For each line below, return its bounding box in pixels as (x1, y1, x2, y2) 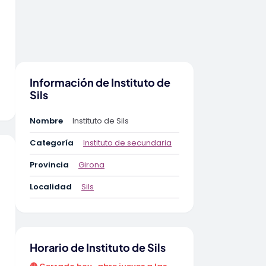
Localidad (30, 181, 72, 192)
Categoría (30, 137, 74, 148)
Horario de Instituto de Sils (30, 240, 166, 254)
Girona (78, 159, 104, 170)
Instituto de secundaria (83, 137, 172, 148)
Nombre (30, 115, 63, 126)
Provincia (30, 159, 69, 170)
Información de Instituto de (30, 75, 170, 89)
